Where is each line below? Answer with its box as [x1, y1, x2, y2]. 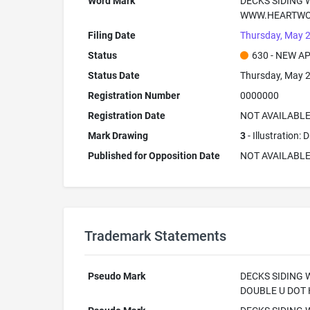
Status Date [87, 70, 140, 81]
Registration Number [87, 90, 180, 101]
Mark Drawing [87, 130, 148, 141]
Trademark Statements [84, 228, 226, 244]
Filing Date [87, 30, 136, 41]
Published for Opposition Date [87, 150, 220, 161]
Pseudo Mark [87, 271, 145, 282]
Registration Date [87, 110, 165, 121]
